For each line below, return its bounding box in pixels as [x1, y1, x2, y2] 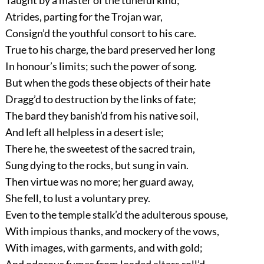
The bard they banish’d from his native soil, [5, 109, 199, 123]
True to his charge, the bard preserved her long [5, 43, 215, 57]
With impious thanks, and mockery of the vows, [5, 225, 219, 238]
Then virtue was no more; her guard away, [5, 175, 194, 189]
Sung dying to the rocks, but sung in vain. [5, 159, 189, 172]
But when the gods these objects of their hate [5, 76, 210, 90]
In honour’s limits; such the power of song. [5, 60, 197, 73]
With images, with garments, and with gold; [5, 241, 203, 255]
